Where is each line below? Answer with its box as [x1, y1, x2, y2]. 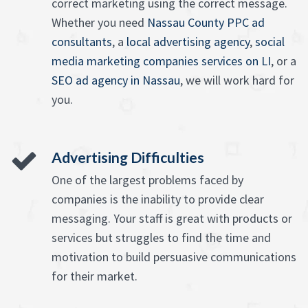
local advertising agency [126, 34, 250, 50]
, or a [271, 53, 296, 69]
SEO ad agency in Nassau [52, 72, 180, 89]
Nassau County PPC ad [147, 14, 265, 31]
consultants [52, 34, 112, 50]
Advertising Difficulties [52, 148, 204, 166]
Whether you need [52, 14, 147, 31]
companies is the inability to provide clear [52, 191, 264, 208]
